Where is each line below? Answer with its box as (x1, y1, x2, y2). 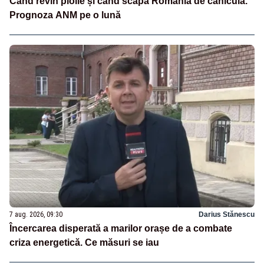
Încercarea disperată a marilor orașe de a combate (9, 223, 232, 234)
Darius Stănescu (199, 210, 255, 219)
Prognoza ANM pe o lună (9, 9, 121, 20)
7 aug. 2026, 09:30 (9, 210, 62, 219)
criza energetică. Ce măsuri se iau (9, 237, 159, 248)
